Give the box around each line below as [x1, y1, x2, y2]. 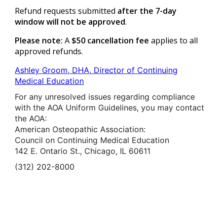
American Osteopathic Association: [15, 124, 146, 134]
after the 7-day [117, 5, 177, 16]
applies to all [149, 35, 198, 46]
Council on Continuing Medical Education [15, 135, 169, 145]
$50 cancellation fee [72, 35, 149, 46]
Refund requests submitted [15, 5, 117, 16]
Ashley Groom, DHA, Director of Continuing [15, 65, 178, 75]
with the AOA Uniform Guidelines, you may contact [15, 102, 204, 112]
